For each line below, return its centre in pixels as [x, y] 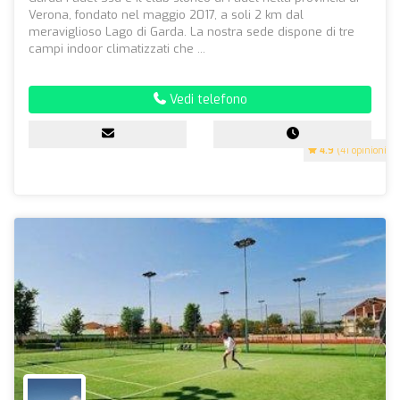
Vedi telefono [206, 99]
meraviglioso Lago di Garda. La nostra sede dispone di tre [192, 31]
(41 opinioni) [362, 150]
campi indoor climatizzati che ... [117, 48]
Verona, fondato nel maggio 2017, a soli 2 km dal [166, 14]
